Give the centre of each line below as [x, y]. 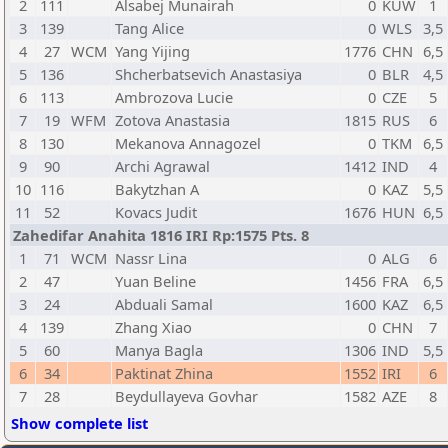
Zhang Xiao [153, 327]
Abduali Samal [164, 304]
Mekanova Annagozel [188, 143]
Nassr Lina [151, 258]
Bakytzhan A [157, 189]
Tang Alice [149, 28]
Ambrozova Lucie [174, 97]
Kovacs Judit [156, 212]
